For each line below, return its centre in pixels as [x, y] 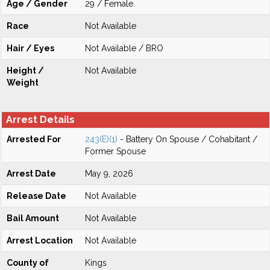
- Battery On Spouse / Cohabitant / [187, 139]
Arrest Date [31, 174]
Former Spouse [115, 151]
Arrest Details [40, 120]
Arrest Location [40, 240]
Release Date [36, 196]
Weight [23, 83]
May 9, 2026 [109, 174]
